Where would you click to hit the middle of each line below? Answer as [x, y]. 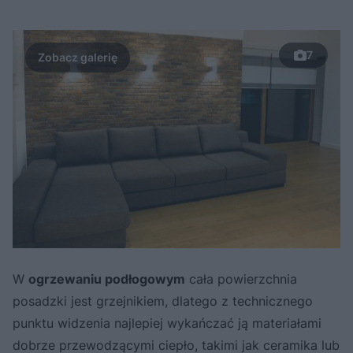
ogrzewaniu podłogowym [107, 279]
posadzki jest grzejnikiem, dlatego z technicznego [163, 301]
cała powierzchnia [241, 279]
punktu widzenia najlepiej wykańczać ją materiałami [167, 323]
